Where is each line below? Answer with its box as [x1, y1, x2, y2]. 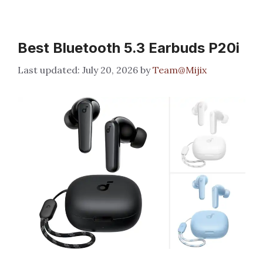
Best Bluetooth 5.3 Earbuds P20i [18, 39, 240, 57]
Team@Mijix [153, 64, 207, 76]
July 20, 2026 [82, 64, 138, 76]
